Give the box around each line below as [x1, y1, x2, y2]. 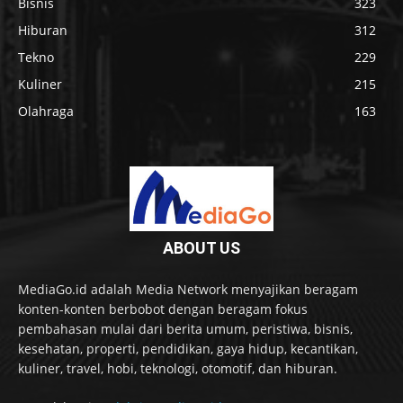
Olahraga [18, 103, 74, 121]
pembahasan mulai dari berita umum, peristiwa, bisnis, [18, 320, 353, 338]
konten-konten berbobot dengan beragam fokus [18, 300, 308, 318]
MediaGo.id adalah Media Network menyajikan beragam [18, 281, 358, 299]
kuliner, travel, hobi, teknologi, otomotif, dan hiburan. [18, 360, 337, 378]
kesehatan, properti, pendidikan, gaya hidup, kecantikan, [18, 340, 358, 358]
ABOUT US [163, 238, 240, 258]
